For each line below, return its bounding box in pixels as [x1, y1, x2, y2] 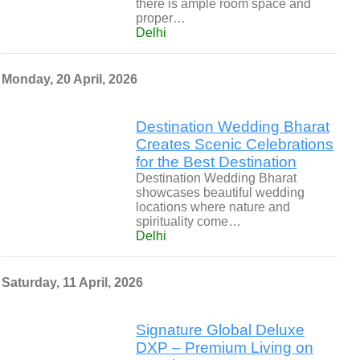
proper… [136, 11, 186, 25]
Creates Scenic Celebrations [136, 136, 333, 153]
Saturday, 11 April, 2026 [2, 276, 143, 289]
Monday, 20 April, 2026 [2, 72, 137, 86]
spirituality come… [136, 215, 241, 228]
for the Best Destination [136, 153, 297, 170]
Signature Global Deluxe [136, 321, 305, 338]
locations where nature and [136, 200, 290, 214]
